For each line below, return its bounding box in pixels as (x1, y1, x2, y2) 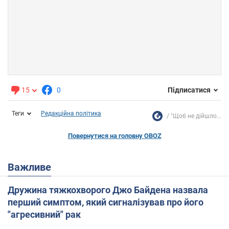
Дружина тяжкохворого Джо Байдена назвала (8, 184, 208, 195)
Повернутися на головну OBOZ (67, 131, 162, 140)
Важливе (14, 161, 51, 173)
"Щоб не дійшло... (171, 112, 221, 120)
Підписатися (168, 86, 211, 95)
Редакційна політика (41, 109, 101, 117)
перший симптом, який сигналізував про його (8, 196, 203, 208)
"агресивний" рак (8, 209, 81, 220)
